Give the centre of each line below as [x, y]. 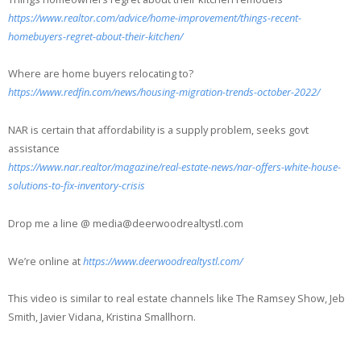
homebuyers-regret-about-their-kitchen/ [95, 36]
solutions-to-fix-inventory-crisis [77, 186]
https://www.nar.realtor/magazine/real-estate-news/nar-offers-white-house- [174, 167]
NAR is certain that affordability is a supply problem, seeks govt [158, 130]
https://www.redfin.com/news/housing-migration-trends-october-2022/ [164, 92]
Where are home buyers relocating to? [101, 74]
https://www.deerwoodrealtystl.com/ [163, 261]
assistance [34, 149]
